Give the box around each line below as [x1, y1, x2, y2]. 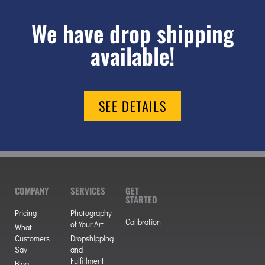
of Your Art [70, 218, 104, 229]
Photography [70, 207, 112, 218]
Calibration [125, 216, 161, 227]
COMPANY [15, 183, 49, 197]
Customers [15, 232, 50, 243]
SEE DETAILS [98, 96, 167, 115]
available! [91, 38, 174, 72]
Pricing [15, 207, 37, 218]
